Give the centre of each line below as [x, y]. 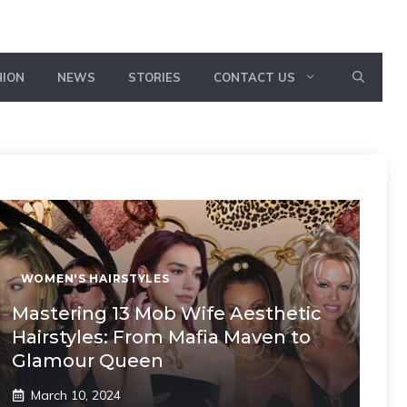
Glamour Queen [87, 360]
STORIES [154, 77]
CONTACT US [254, 77]
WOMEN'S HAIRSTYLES [95, 278]
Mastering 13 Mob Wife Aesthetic [166, 313]
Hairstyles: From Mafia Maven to [161, 337]
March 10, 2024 [75, 395]
